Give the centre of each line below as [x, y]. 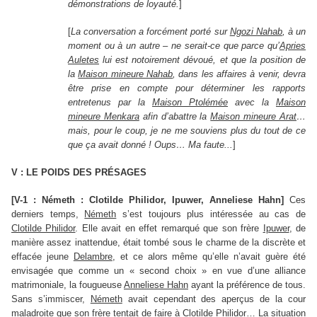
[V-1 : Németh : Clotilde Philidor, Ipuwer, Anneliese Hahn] [148, 200]
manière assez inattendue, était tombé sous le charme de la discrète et [158, 243]
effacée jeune [42, 257]
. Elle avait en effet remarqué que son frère [169, 229]
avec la [252, 103]
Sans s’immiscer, [51, 299]
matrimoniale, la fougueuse [68, 285]
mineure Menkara [104, 117]
